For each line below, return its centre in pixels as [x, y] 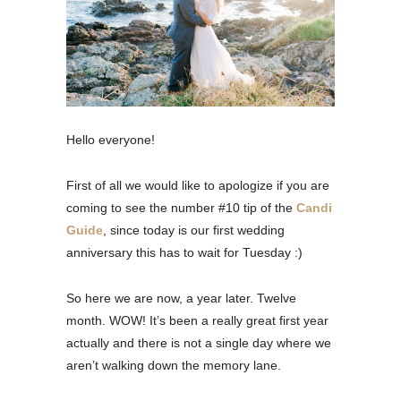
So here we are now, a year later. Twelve [181, 298]
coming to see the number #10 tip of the [181, 207]
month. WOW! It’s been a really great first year [197, 320]
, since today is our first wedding [194, 230]
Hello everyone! [111, 139]
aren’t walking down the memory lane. [174, 365]
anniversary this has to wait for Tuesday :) [184, 252]
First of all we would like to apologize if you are [198, 185]
